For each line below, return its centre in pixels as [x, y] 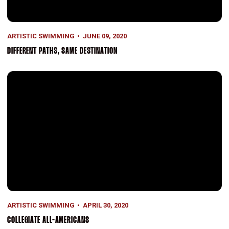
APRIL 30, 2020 [105, 205]
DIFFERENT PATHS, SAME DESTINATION [62, 51]
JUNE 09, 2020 [105, 36]
